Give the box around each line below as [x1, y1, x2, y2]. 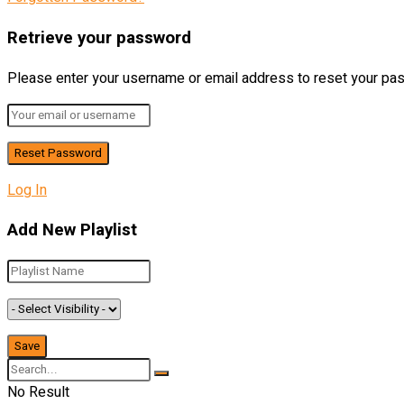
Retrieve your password [7, 25, 191, 51]
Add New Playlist [7, 217, 137, 243]
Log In [7, 179, 47, 201]
